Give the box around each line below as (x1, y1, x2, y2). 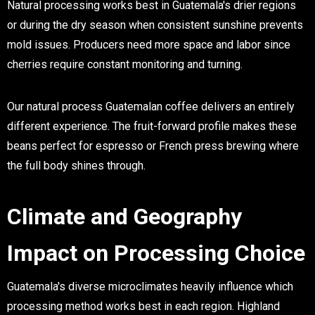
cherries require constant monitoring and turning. (7, 57, 243, 71)
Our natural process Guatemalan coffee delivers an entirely (7, 99, 295, 113)
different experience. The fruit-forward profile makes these (7, 119, 297, 133)
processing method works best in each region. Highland (7, 299, 280, 313)
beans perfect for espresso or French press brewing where (7, 139, 299, 153)
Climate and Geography (7, 202, 242, 230)
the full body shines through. (7, 158, 146, 172)
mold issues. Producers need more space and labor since (7, 37, 290, 51)
